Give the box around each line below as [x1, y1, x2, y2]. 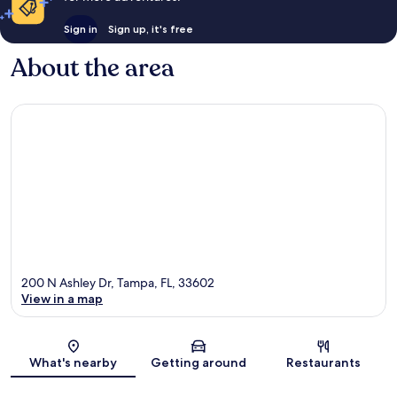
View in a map [21, 291, 103, 307]
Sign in [63, 21, 97, 35]
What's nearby [29, 354, 118, 371]
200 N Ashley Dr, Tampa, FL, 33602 [21, 275, 214, 292]
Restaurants [286, 354, 362, 371]
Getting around [150, 354, 246, 371]
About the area [11, 51, 175, 85]
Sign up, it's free [107, 21, 193, 35]
